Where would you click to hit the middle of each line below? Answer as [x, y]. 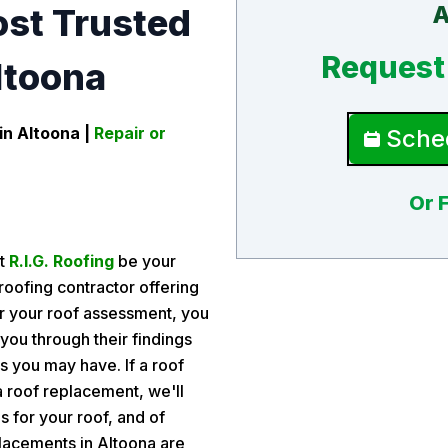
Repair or [130, 133]
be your [147, 261]
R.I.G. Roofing [61, 261]
